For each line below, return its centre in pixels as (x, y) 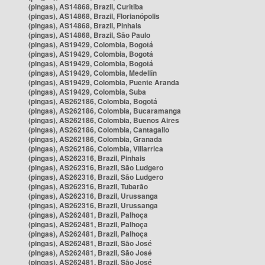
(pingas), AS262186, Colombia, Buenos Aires (104, 120)
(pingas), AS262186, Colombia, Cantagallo (99, 130)
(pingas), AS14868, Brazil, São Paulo (89, 35)
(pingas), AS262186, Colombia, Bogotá (93, 101)
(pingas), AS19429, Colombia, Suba (87, 92)
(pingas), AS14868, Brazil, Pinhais (85, 25)
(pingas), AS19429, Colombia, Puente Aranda (104, 82)
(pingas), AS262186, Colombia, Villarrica (96, 148)
